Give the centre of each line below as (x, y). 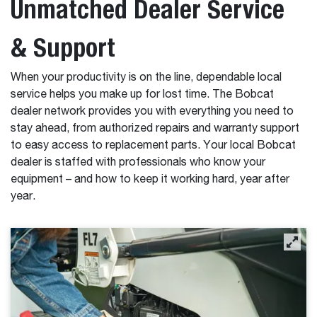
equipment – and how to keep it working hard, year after (150, 180)
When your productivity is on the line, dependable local (146, 78)
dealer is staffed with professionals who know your (138, 163)
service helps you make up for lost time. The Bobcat (142, 95)
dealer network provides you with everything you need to (152, 112)
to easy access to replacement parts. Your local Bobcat (153, 146)
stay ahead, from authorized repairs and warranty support (155, 129)
